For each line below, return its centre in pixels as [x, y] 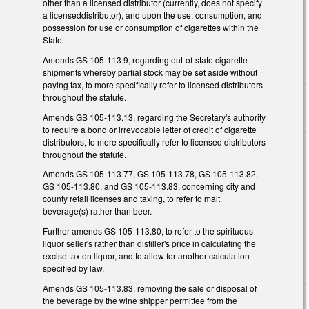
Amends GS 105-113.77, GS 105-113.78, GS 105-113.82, [150, 174]
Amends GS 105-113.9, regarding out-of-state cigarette [145, 59]
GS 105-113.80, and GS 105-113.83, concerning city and [149, 186]
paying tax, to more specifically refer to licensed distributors [153, 84]
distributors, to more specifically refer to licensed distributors [154, 141]
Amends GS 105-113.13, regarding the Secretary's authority [154, 117]
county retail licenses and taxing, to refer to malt [131, 199]
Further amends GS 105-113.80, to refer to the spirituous [148, 231]
